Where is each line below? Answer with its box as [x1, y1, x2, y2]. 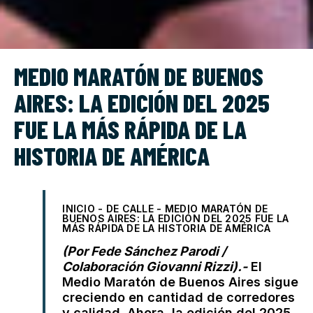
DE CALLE [105, 203, 154, 214]
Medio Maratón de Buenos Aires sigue [62, 275, 299, 289]
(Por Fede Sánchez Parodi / [62, 244, 227, 259]
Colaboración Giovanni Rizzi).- [62, 259, 248, 274]
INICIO [62, 203, 95, 214]
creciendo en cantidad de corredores [62, 290, 296, 305]
